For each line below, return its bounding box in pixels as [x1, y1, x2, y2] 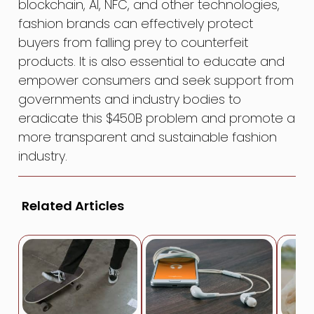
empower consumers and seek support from [18, 71, 294, 89]
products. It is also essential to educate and [18, 52, 285, 70]
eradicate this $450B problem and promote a [18, 109, 296, 127]
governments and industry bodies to [18, 90, 242, 108]
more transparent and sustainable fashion [18, 128, 278, 146]
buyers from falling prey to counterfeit [18, 33, 249, 51]
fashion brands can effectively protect [18, 14, 254, 32]
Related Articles [22, 196, 125, 214]
